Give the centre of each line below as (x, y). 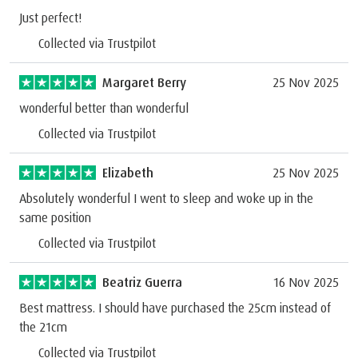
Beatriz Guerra (142, 282)
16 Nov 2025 (306, 282)
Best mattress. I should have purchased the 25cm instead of (175, 307)
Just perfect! (51, 17)
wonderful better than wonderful (104, 107)
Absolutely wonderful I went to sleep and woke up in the (166, 198)
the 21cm (43, 326)
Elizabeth (128, 172)
